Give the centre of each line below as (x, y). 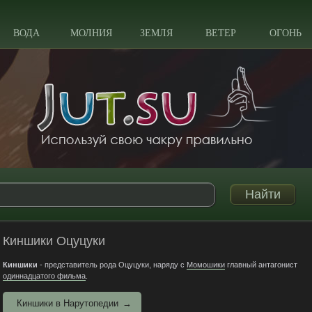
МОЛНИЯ (91, 33)
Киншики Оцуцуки (54, 241)
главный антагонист (261, 265)
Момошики (205, 265)
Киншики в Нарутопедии (67, 303)
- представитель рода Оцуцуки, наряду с (112, 265)
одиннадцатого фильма (44, 276)
